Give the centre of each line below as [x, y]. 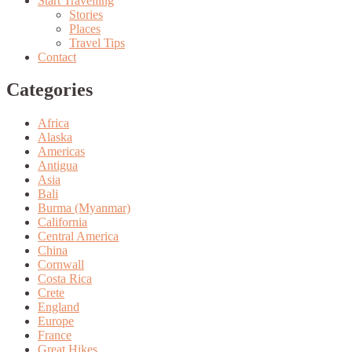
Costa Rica [65, 279]
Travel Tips [97, 42]
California [62, 222]
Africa [53, 123]
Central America [78, 236]
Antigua [58, 166]
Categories [49, 90]
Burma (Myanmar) [84, 208]
